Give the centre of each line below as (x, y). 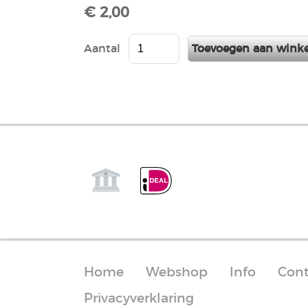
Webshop (177, 272)
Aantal (102, 49)
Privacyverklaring (139, 298)
